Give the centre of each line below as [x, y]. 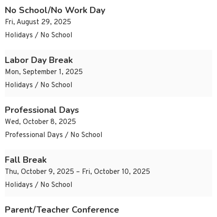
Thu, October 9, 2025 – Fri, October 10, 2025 [77, 172]
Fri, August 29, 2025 [38, 23]
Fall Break [26, 160]
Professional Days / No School [54, 136]
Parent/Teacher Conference [62, 210]
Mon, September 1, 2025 [44, 73]
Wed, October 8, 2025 [40, 123]
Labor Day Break [39, 60]
